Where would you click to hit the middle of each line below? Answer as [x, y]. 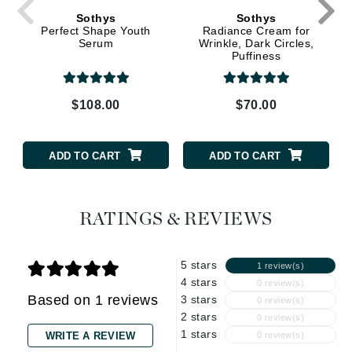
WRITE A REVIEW [90, 336]
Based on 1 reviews [93, 301]
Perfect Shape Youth [96, 30]
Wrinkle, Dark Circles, [256, 43]
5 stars [198, 265]
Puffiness [256, 55]
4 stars [198, 282]
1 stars [198, 334]
